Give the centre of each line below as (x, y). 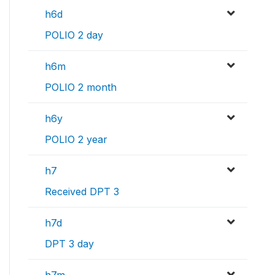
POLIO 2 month (81, 87)
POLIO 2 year (76, 140)
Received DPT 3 (82, 192)
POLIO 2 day (74, 35)
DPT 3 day (69, 244)
